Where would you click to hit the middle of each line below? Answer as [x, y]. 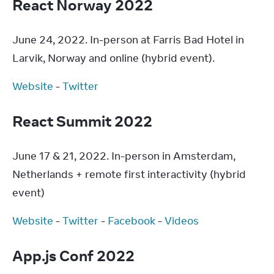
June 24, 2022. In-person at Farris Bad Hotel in [128, 40]
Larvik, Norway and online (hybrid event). [113, 58]
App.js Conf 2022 [75, 255]
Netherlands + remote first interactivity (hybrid [129, 174]
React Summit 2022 [84, 121]
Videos [182, 221]
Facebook [131, 221]
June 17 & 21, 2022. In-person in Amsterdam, [124, 156]
